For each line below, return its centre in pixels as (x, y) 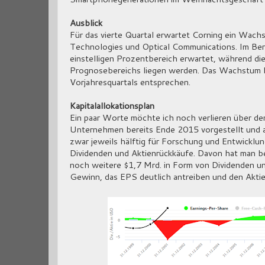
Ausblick (86, 23)
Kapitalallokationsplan (112, 106)
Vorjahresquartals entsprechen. (130, 82)
